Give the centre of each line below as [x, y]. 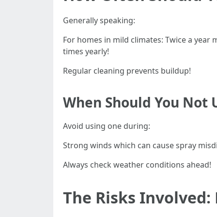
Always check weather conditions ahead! [137, 165]
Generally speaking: [99, 20]
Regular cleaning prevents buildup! [127, 71]
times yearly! [86, 51]
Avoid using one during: [107, 126]
